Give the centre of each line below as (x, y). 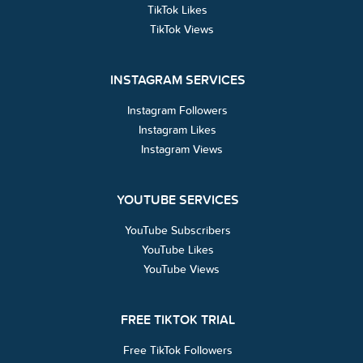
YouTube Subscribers (177, 230)
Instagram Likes (177, 130)
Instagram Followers (177, 110)
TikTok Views (181, 29)
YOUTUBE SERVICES (177, 200)
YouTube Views (181, 269)
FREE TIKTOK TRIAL (177, 320)
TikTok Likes (177, 10)
